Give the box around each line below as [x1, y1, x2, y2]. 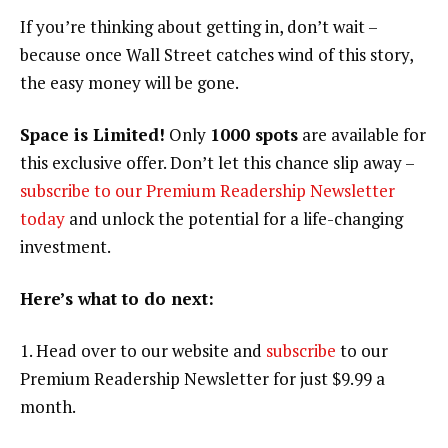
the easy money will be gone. [20, 71, 239, 95]
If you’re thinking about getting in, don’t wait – [20, 15, 377, 39]
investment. [20, 235, 111, 258]
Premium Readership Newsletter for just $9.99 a [20, 366, 385, 390]
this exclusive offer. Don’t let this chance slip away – [20, 151, 414, 174]
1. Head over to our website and [20, 338, 266, 362]
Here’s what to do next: [20, 286, 214, 310]
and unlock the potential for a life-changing [65, 207, 403, 230]
